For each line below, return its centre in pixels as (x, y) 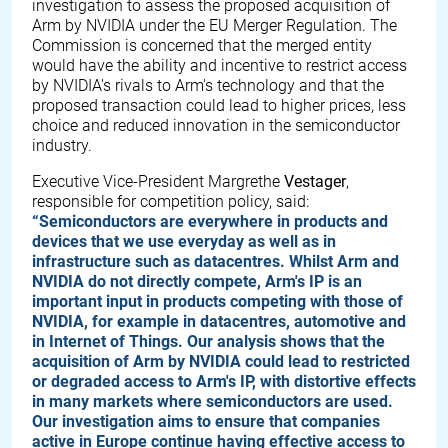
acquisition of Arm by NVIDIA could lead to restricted (221, 361)
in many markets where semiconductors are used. (212, 401)
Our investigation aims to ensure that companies (206, 421)
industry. (62, 145)
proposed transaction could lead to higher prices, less (219, 105)
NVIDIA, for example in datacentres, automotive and (219, 321)
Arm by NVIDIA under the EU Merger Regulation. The (214, 25)
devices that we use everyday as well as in (184, 241)
